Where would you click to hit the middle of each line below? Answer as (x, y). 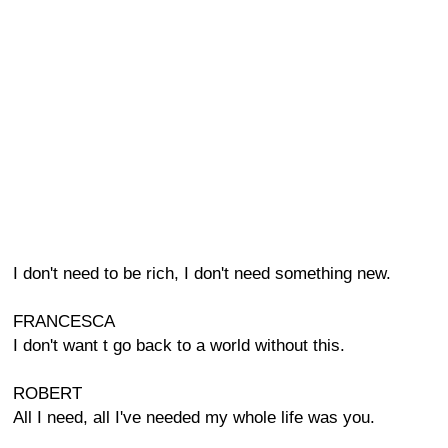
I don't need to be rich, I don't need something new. (202, 273)
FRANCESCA (64, 321)
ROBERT (47, 393)
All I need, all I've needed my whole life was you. (194, 417)
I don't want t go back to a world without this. (179, 345)
